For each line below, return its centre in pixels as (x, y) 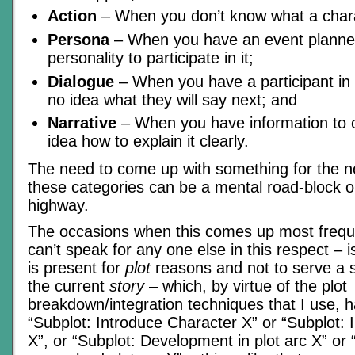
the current (69, 286)
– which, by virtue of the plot (246, 286)
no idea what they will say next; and (172, 99)
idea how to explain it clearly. (148, 141)
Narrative (82, 123)
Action (72, 16)
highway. (58, 205)
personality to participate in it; (151, 57)
